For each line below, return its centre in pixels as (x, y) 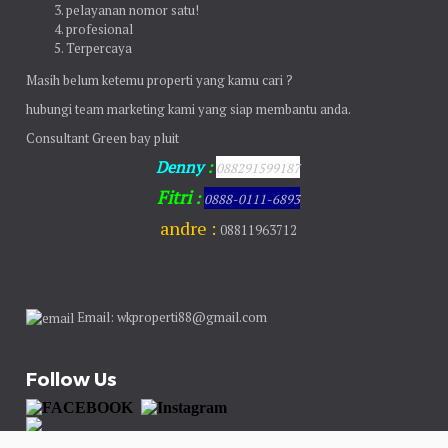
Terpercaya (99, 47)
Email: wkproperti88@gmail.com (171, 316)
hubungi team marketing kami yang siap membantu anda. (189, 108)
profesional (100, 28)
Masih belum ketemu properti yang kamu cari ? (160, 79)
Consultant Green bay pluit (103, 137)
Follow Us (72, 378)
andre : (189, 227)
